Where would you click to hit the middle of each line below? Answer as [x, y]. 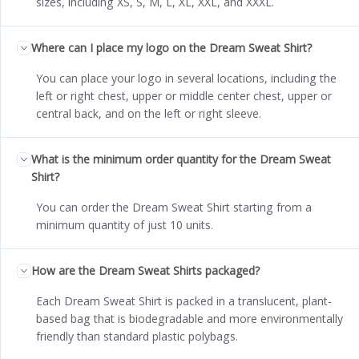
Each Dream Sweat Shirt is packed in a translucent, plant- [184, 301]
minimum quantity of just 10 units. [125, 225]
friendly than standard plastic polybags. [137, 337]
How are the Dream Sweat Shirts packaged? [145, 271]
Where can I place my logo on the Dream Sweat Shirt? [171, 48]
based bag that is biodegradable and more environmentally [190, 319]
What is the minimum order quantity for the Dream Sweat [181, 159]
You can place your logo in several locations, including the [186, 79]
